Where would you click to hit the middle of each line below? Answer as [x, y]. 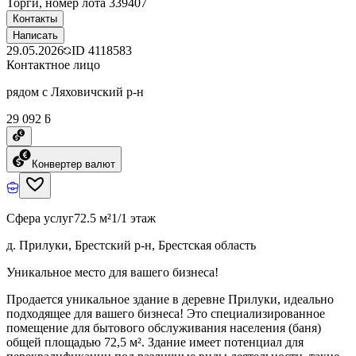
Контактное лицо [53, 64]
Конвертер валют [74, 164]
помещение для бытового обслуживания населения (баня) [164, 327]
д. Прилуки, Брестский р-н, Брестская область [131, 245]
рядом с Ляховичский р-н [75, 91]
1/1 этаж [133, 218]
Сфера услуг [40, 218]
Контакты [35, 18]
